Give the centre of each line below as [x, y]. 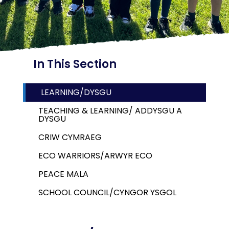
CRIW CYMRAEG [70, 137]
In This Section [75, 64]
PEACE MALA [63, 174]
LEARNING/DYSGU [76, 92]
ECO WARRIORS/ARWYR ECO [95, 156]
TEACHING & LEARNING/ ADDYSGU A [110, 111]
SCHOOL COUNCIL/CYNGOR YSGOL [107, 192]
